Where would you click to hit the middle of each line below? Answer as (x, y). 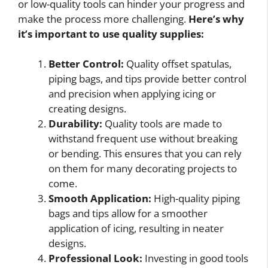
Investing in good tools (195, 258)
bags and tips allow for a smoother (128, 213)
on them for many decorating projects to (143, 168)
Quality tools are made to (162, 124)
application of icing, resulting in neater (136, 228)
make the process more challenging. (103, 19)
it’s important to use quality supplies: (111, 33)
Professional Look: (95, 258)
